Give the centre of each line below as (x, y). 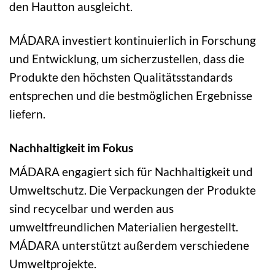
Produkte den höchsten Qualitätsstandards (121, 77)
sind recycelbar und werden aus (91, 209)
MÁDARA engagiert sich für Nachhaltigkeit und (131, 172)
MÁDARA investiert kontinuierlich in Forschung (133, 40)
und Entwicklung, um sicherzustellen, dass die (127, 58)
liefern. (27, 114)
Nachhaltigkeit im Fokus (71, 147)
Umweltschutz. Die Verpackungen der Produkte (133, 190)
